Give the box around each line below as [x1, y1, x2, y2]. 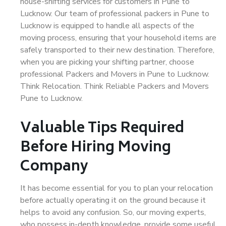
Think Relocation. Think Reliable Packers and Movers [20, 81, 209, 92]
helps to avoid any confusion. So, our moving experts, [20, 207, 206, 218]
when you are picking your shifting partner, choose [20, 56, 194, 68]
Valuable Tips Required [20, 117, 184, 141]
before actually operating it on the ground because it [20, 195, 206, 206]
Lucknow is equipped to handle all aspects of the [20, 20, 194, 31]
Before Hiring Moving [20, 136, 171, 160]
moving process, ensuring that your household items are [20, 32, 216, 43]
